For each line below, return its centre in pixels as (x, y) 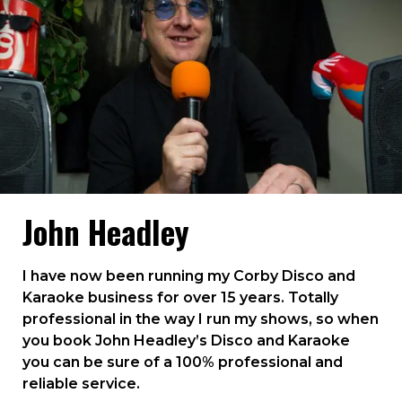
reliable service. (81, 384)
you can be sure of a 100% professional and (183, 362)
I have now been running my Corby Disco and (189, 276)
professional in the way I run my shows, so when (201, 319)
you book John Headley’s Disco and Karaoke (186, 341)
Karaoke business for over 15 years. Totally (180, 297)
